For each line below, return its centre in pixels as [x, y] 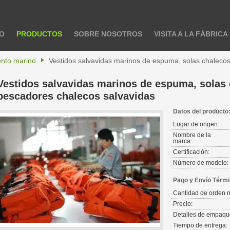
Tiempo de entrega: [200, 225]
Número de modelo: [201, 163]
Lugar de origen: [196, 124]
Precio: [183, 204]
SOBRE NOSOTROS [108, 34]
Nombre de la [192, 135]
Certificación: [191, 152]
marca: [183, 141]
